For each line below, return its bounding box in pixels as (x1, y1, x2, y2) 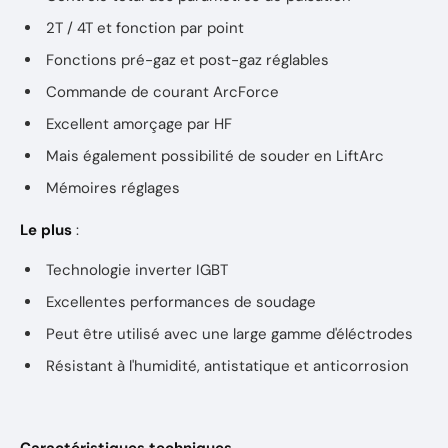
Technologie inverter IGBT (46, 260, 228, 280)
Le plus (20, 220, 72, 240)
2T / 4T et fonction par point (46, 18, 244, 38)
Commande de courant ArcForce (46, 82, 279, 102)
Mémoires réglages (46, 178, 180, 198)
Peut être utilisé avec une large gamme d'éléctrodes (46, 324, 413, 344)
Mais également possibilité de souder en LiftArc (46, 146, 384, 166)
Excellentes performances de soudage (46, 292, 316, 312)
